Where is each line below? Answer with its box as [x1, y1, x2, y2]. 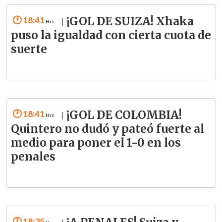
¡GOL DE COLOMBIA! [66, 108, 182, 122]
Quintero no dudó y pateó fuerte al [10, 122, 204, 136]
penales [10, 150, 55, 164]
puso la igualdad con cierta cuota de [10, 28, 211, 43]
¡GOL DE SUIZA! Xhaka [66, 14, 194, 29]
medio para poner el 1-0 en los [10, 136, 181, 150]
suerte [10, 42, 47, 56]
